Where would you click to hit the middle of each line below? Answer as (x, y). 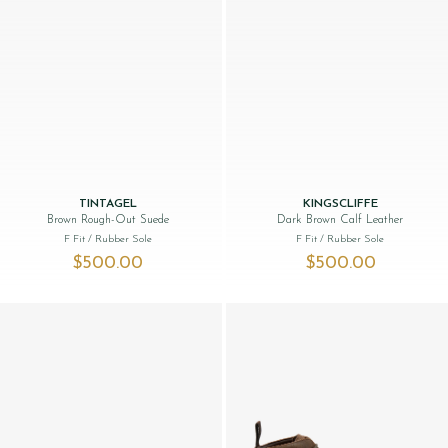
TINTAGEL (107, 203)
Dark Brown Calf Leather (340, 219)
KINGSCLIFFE (340, 203)
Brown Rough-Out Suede (107, 219)
